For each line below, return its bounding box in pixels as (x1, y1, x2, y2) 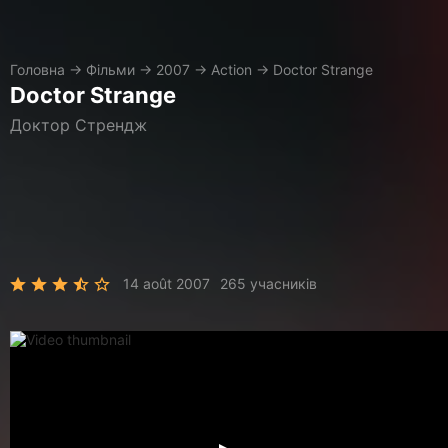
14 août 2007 (123, 275, 210, 292)
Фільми (86, 61, 135, 78)
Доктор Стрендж (10, 115, 147, 135)
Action (211, 61, 252, 78)
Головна (10, 61, 65, 78)
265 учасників (220, 275, 317, 292)
